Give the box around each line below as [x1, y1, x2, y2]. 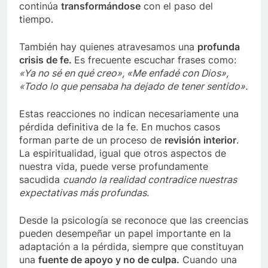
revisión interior [165, 134, 236, 147]
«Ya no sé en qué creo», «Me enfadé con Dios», [19, 67, 229, 80]
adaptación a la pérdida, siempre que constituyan [19, 240, 243, 253]
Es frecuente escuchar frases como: [74, 54, 236, 66]
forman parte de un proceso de [19, 134, 165, 147]
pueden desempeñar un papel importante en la [19, 227, 231, 240]
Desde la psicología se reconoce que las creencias [19, 214, 248, 227]
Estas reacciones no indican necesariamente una [19, 108, 239, 120]
